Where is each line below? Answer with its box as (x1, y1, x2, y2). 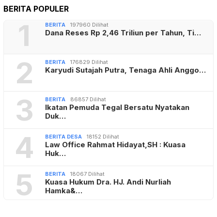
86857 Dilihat (70, 96, 106, 103)
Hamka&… (45, 186, 82, 196)
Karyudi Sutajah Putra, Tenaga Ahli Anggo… (45, 65, 206, 75)
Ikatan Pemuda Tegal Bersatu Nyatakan (45, 103, 189, 112)
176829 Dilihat (70, 59, 108, 66)
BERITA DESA (45, 133, 82, 140)
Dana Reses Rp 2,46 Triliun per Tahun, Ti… (45, 28, 201, 38)
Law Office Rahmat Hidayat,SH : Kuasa (45, 140, 186, 150)
